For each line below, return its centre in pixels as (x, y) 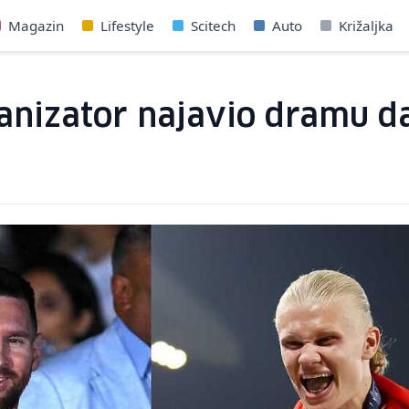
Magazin (37, 26)
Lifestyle (128, 26)
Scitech (214, 26)
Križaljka (367, 26)
